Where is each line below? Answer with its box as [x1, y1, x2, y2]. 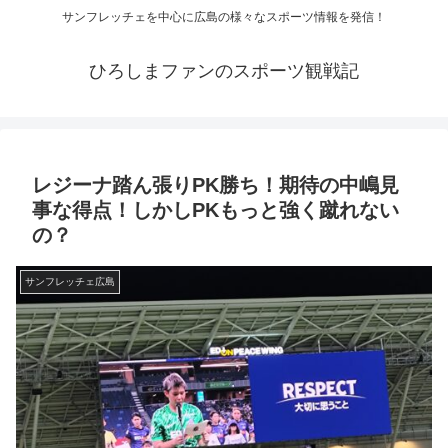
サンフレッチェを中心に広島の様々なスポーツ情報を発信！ [62, 10, 386, 25]
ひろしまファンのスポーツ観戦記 [89, 61, 359, 82]
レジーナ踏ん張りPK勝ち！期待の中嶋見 [32, 174, 399, 197]
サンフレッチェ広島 [25, 276, 115, 288]
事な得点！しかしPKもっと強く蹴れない [32, 199, 399, 222]
